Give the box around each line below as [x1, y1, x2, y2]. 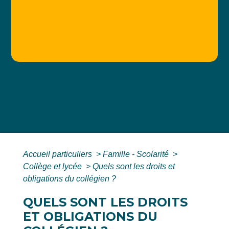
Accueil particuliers [23, 150, 94, 159]
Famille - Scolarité [103, 150, 171, 159]
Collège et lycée [23, 162, 84, 171]
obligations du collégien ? [23, 174, 116, 184]
